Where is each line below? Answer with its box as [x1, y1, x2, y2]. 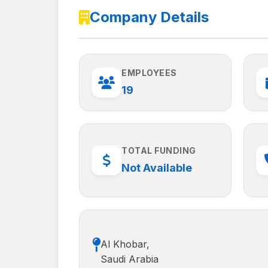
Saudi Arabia [100, 253, 159, 265]
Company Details [90, 8, 209, 26]
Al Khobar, [100, 238, 150, 250]
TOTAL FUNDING [121, 145, 196, 156]
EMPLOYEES [121, 68, 177, 78]
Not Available [121, 162, 192, 174]
